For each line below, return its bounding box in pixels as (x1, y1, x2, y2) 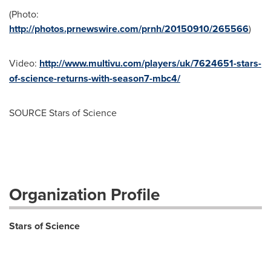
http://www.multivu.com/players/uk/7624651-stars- (39, 56, 261, 70)
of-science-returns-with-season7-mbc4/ (9, 71, 180, 85)
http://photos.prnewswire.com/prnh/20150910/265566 (9, 22, 249, 36)
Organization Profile (9, 182, 160, 206)
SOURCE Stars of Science (9, 106, 117, 119)
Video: (9, 56, 39, 70)
